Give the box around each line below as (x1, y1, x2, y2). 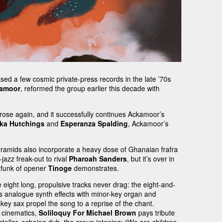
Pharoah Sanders (69, 154, 127, 164)
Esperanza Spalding (60, 118, 128, 129)
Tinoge (48, 163, 72, 173)
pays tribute (136, 208, 175, 218)
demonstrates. (72, 163, 119, 173)
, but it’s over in (127, 154, 175, 164)
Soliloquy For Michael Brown (39, 208, 137, 218)
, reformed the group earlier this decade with (20, 83, 160, 94)
